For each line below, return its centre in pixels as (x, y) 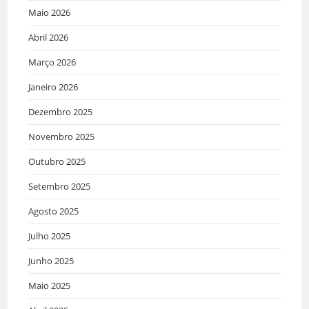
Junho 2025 (51, 260)
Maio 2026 (50, 12)
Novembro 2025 (62, 136)
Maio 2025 (50, 285)
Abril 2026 (49, 37)
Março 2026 (52, 62)
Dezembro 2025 (61, 111)
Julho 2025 (50, 236)
